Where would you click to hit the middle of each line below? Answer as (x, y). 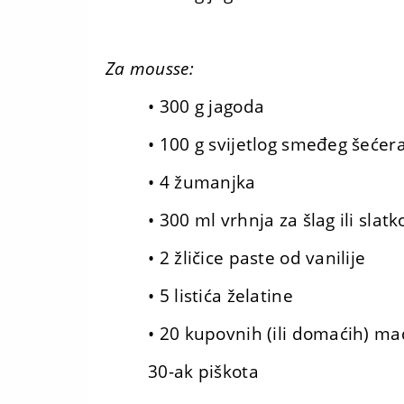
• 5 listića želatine (220, 296)
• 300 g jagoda (207, 106)
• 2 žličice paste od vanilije (257, 258)
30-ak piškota (203, 372)
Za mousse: (150, 69)
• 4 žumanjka (202, 182)
